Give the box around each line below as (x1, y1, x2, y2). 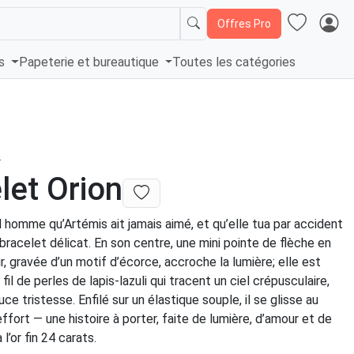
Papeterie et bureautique (18, 55, 162, 70)
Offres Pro (217, 17, 271, 30)
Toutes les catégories (172, 55, 296, 70)
